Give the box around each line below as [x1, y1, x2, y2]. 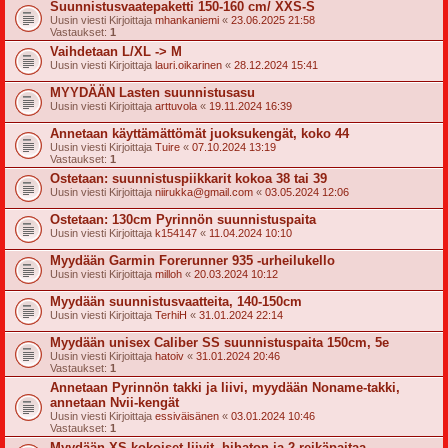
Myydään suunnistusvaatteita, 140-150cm [50, 294, 302, 309]
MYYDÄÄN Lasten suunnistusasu [50, 85, 255, 100]
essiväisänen [155, 410, 219, 422]
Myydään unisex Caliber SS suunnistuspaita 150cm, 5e [50, 335, 389, 350]
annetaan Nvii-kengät [50, 395, 179, 410]
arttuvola [155, 100, 197, 112]
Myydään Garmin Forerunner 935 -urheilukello [50, 253, 335, 268]
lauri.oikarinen [155, 59, 222, 71]
